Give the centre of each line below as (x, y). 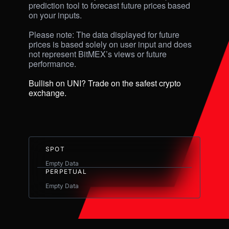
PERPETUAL (66, 171)
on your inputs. (56, 15)
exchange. (48, 93)
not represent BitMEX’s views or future (98, 54)
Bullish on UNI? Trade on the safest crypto (105, 83)
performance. (52, 63)
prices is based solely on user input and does (110, 44)
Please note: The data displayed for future (104, 34)
